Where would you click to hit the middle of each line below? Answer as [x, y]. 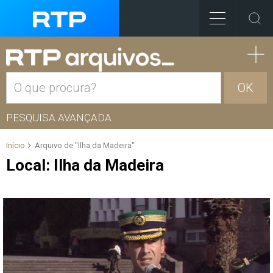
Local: [30, 165]
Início [16, 145]
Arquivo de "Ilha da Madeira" [85, 145]
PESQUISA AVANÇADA [59, 118]
